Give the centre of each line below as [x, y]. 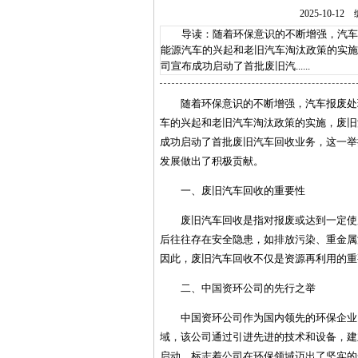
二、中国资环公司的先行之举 [248, 288]
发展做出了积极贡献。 [212, 161]
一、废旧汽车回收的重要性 [243, 191]
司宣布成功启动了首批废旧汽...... [235, 66]
